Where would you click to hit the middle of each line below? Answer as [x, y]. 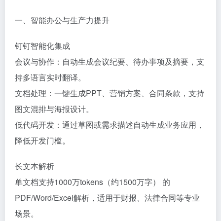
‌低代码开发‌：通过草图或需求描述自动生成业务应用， [110, 124]
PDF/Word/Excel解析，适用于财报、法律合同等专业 [107, 197]
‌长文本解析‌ [35, 166]
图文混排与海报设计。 [54, 109]
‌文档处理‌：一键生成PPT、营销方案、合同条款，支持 [110, 93]
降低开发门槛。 [42, 140]
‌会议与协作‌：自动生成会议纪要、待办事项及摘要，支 [110, 61]
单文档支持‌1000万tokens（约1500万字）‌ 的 [92, 182]
